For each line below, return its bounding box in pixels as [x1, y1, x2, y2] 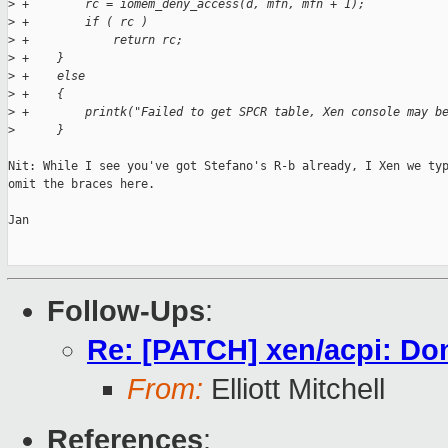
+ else [15, 69, 85, 84]
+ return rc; [15, 33, 183, 48]
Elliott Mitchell [203, 373, 385, 406]
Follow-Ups [47, 295, 205, 328]
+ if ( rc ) [15, 15, 148, 30]
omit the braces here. [8, 177, 155, 192]
